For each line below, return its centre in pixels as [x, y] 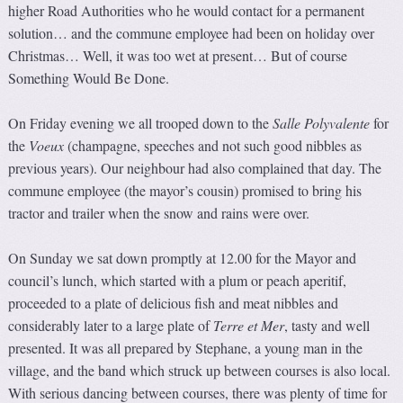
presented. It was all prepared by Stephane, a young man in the [186, 348]
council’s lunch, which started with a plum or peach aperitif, [178, 281]
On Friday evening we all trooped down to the [141, 123]
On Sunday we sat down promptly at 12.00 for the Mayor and [183, 258]
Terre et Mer [249, 326]
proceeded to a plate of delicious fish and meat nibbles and [174, 303]
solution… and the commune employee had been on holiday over [192, 33]
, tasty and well [327, 326]
